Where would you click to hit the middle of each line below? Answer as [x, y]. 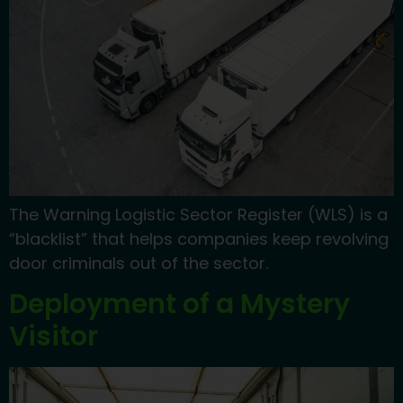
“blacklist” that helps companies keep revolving [199, 238]
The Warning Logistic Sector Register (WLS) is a [198, 214]
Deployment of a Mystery [179, 304]
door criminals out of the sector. [139, 263]
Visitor [54, 337]
